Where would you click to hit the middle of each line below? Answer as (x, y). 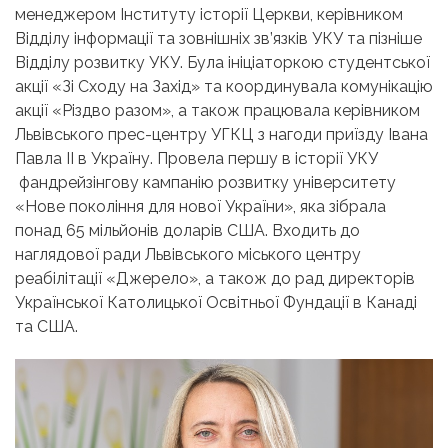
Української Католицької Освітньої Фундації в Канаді (216, 302)
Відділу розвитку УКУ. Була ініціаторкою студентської (222, 62)
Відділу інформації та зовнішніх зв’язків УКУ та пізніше (218, 38)
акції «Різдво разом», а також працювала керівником (217, 110)
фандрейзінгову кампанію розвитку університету (205, 182)
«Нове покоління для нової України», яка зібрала (200, 206)
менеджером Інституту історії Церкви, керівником (209, 14)
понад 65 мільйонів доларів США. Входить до (187, 230)
